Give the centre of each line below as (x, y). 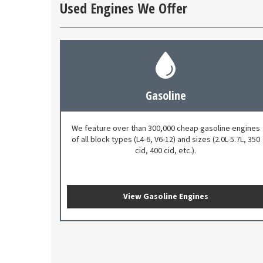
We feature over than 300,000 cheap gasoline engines (166, 129)
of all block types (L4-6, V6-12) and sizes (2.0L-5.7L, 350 (166, 140)
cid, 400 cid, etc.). (166, 151)
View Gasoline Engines (166, 197)
